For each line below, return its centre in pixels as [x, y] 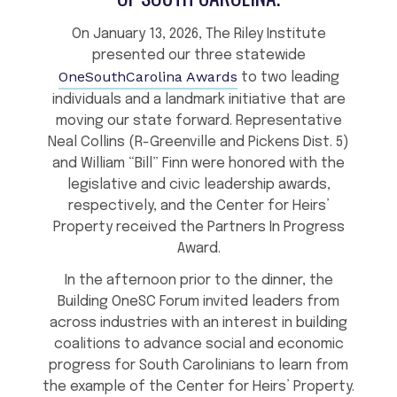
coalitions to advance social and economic [198, 345]
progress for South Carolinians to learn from [198, 366]
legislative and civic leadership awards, [198, 185]
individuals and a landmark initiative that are [198, 100]
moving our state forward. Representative [198, 121]
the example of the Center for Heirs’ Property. [198, 387]
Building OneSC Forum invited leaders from [198, 302]
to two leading [288, 78]
